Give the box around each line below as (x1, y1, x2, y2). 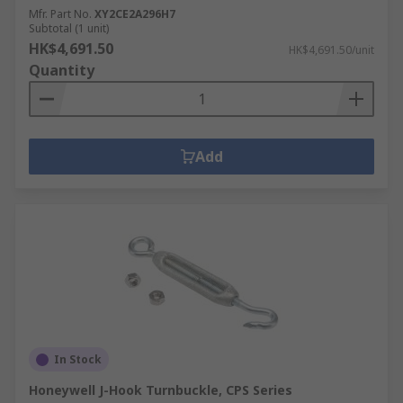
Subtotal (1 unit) (29, 21, 109, 36)
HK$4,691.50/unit (289, 42, 374, 58)
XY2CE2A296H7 (94, 6, 175, 22)
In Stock (54, 352, 102, 367)
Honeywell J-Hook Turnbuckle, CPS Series (29, 381, 292, 399)
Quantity (29, 60, 94, 80)
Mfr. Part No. (29, 6, 92, 22)
